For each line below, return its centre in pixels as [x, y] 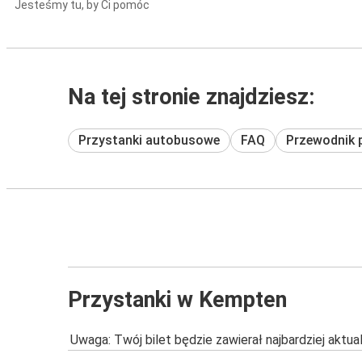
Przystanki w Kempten [177, 299]
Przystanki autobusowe [149, 140]
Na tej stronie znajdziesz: [192, 97]
